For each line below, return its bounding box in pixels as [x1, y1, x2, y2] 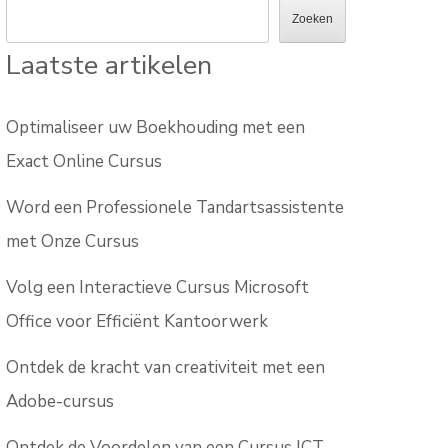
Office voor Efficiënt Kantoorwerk [6, 310, 269, 334]
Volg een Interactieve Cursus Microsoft [6, 276, 310, 300]
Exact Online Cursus [6, 150, 163, 174]
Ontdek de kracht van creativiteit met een [6, 356, 326, 380]
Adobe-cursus [6, 390, 115, 414]
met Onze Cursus [6, 230, 140, 254]
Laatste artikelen [6, 47, 213, 84]
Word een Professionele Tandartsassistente [6, 196, 345, 220]
